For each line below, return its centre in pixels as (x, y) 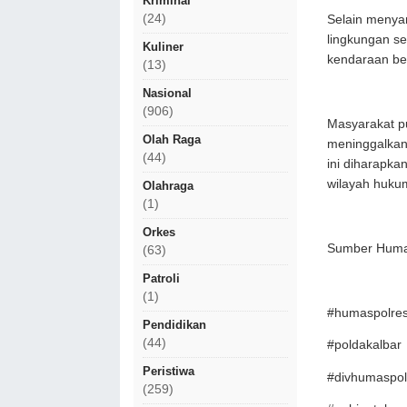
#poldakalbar (364, 345)
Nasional (167, 93)
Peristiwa (169, 371)
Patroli (161, 278)
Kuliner (163, 47)
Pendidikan (174, 325)
